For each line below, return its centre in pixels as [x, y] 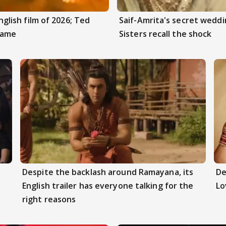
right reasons [49, 199]
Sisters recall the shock [165, 34]
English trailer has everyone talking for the [108, 185]
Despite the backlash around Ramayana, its [108, 172]
